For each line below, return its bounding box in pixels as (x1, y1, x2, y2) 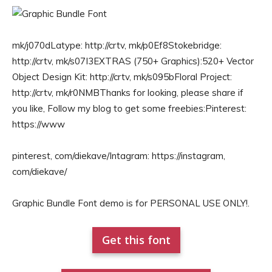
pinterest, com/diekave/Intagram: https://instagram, (12, 150, 225, 161)
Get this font (101, 233, 171, 247)
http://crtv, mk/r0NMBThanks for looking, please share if (12, 87, 243, 98)
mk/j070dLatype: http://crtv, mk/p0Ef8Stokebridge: (12, 39, 222, 51)
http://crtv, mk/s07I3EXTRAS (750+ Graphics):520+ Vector (12, 55, 254, 67)
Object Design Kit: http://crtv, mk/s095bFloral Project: (12, 71, 232, 83)
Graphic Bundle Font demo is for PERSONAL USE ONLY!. (12, 197, 250, 209)
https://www (12, 118, 65, 130)
